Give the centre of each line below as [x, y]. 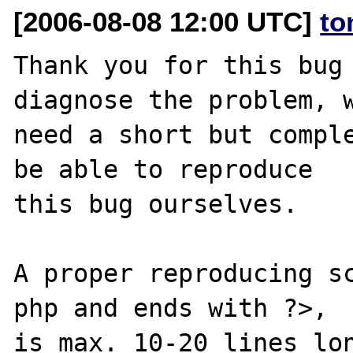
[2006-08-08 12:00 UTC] [167, 21]
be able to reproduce [163, 169]
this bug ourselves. [163, 204]
